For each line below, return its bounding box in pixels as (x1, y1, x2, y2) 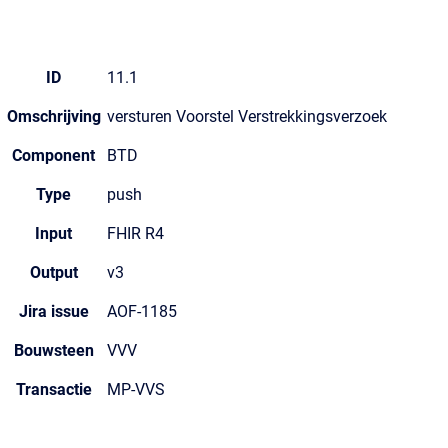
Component (12, 146, 95, 165)
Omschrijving (6, 107, 101, 126)
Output (29, 263, 78, 282)
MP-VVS (107, 380, 165, 399)
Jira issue (18, 302, 89, 321)
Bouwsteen (13, 341, 94, 360)
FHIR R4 (107, 224, 164, 243)
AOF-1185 (107, 302, 177, 321)
